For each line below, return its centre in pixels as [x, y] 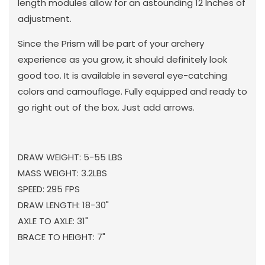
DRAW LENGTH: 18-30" [63, 205]
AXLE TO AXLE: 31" [53, 221]
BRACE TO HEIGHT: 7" [62, 237]
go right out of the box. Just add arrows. [106, 107]
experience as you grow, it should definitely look [122, 59]
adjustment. [45, 18]
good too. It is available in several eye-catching [122, 75]
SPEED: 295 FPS [49, 189]
